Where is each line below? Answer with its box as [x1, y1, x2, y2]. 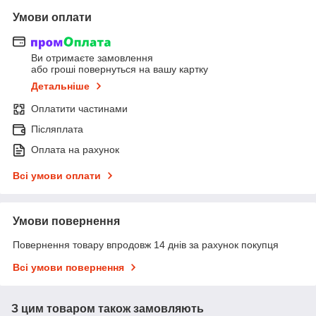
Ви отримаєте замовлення [31, 52, 153, 64]
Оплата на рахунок [31, 144, 119, 156]
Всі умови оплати [13, 170, 101, 182]
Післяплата [31, 123, 83, 135]
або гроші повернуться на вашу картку [31, 63, 208, 75]
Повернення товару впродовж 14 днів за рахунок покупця [13, 239, 279, 251]
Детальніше [31, 80, 90, 92]
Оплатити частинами [31, 103, 128, 115]
